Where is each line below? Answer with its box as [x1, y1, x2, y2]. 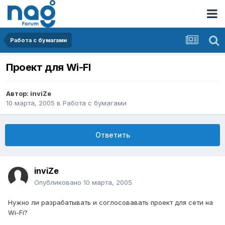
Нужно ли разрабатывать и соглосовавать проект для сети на [8, 198, 213, 207]
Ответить [95, 131, 130, 140]
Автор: [6, 89, 30, 98]
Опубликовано [34, 178, 83, 187]
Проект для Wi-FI [6, 61, 91, 74]
